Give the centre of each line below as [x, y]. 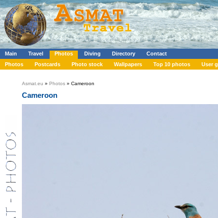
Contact [157, 54]
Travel [36, 54]
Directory [124, 54]
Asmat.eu [33, 83]
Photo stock [87, 64]
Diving [92, 54]
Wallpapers [128, 64]
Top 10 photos [172, 64]
